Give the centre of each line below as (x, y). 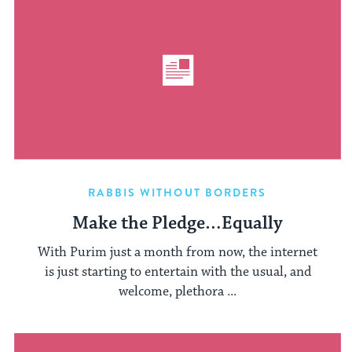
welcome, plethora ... (178, 291)
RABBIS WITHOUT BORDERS (178, 193)
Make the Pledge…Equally (178, 224)
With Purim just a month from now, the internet (178, 252)
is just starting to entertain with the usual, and (178, 271)
